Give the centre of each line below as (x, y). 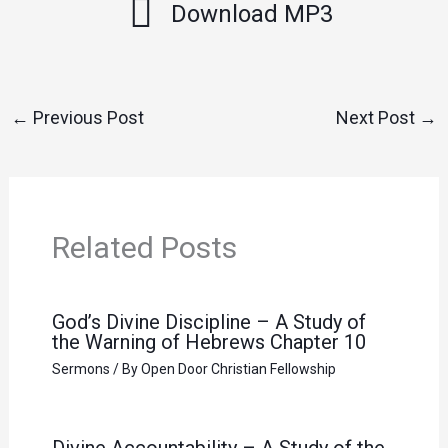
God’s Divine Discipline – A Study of (208, 321)
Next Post (377, 118)
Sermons (80, 368)
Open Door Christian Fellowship (238, 368)
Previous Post (87, 118)
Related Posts (144, 247)
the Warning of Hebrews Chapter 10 (208, 341)
